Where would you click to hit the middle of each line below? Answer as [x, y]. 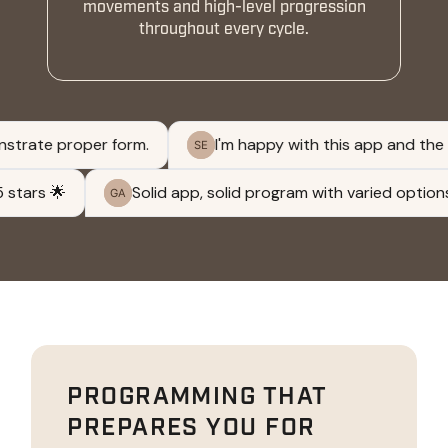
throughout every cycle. [224, 28]
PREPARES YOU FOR [191, 427]
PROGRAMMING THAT [197, 396]
